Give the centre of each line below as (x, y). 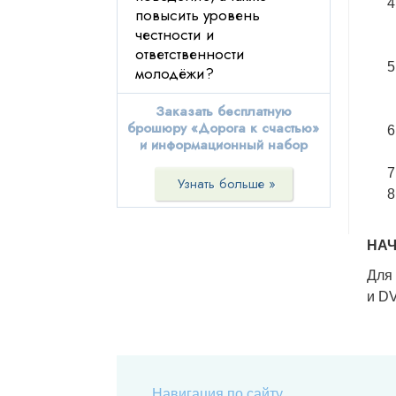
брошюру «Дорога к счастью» (224, 128)
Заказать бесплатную (223, 111)
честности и (175, 34)
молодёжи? (175, 73)
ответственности (190, 54)
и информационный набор (223, 145)
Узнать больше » (227, 184)
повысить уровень (198, 15)
